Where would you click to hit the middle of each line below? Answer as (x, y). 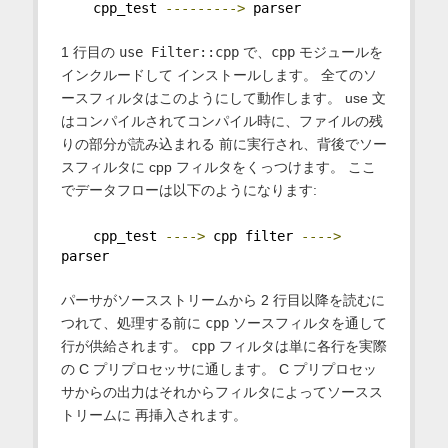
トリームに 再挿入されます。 (153, 414)
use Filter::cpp (178, 52)
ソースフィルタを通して (307, 322)
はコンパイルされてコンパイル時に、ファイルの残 (221, 121)
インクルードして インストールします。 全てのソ (218, 75)
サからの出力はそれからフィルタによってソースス (221, 391)
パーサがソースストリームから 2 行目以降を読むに (222, 299)
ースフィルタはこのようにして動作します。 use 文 (223, 98)
